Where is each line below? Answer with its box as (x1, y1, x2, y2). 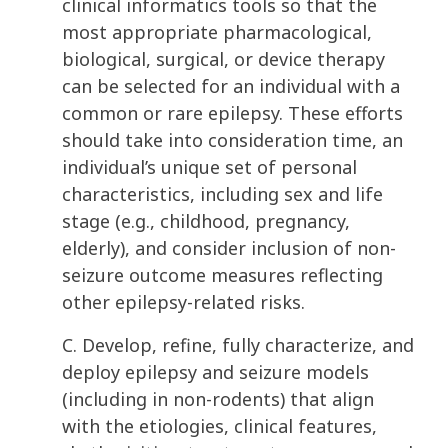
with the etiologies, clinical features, (62, 414, 377, 439)
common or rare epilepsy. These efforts (62, 101, 403, 126)
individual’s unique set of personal (62, 155, 357, 180)
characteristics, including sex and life (62, 182, 383, 207)
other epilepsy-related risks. (62, 290, 310, 315)
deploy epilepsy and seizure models (62, 360, 369, 385)
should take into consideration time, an (62, 128, 403, 153)
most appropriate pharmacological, (62, 20, 372, 45)
